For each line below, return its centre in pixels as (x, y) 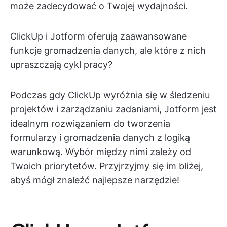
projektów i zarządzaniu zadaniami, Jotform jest (113, 109)
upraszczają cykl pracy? (61, 65)
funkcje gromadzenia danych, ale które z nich (108, 50)
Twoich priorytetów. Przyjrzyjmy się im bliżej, (107, 166)
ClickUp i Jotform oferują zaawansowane (99, 36)
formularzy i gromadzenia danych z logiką (100, 138)
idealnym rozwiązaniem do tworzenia (90, 123)
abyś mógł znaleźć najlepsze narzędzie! (95, 180)
